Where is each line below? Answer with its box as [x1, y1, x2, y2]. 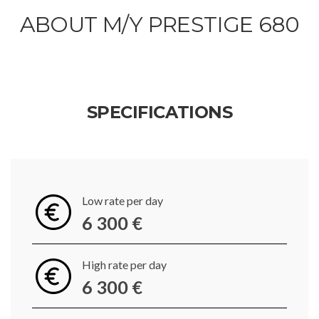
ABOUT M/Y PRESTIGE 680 [19, 11, 300, 38]
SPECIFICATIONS [86, 102, 233, 122]
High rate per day [82, 258, 167, 271]
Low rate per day [82, 194, 163, 207]
